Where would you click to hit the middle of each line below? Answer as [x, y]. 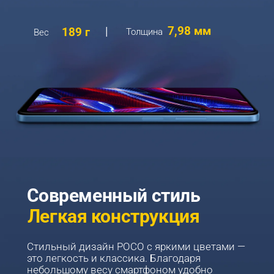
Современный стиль [113, 195]
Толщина [144, 31]
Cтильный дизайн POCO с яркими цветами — [137, 247]
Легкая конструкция [113, 216]
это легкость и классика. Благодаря [115, 259]
